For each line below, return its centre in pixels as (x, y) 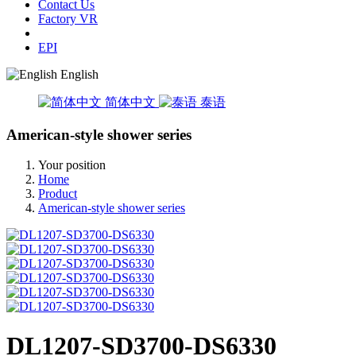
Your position (72, 165)
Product (58, 194)
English (79, 74)
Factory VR (68, 19)
